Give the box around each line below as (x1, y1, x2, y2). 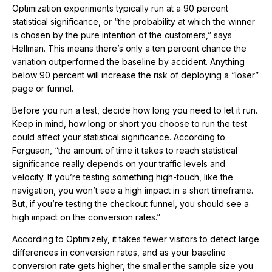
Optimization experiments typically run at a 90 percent (12, 3, 228, 14)
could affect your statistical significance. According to (12, 132, 225, 143)
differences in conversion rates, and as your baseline (12, 247, 226, 258)
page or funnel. (12, 83, 73, 94)
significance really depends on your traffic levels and (12, 158, 225, 169)
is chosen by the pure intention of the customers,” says (12, 30, 232, 41)
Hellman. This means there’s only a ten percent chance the (12, 43, 246, 54)
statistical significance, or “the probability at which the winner (12, 16, 255, 27)
